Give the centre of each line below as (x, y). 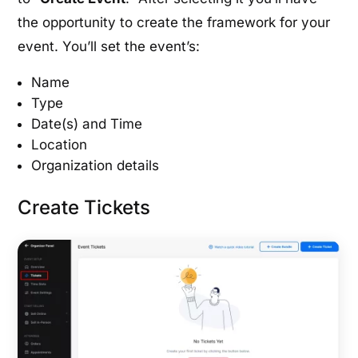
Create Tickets (84, 208)
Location (60, 145)
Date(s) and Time (87, 124)
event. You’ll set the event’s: (109, 47)
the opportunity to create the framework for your (174, 23)
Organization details (95, 166)
